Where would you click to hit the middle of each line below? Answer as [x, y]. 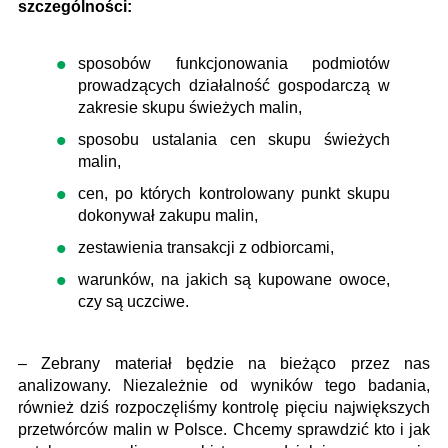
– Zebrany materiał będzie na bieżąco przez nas [224, 363]
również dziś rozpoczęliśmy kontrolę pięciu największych [224, 407]
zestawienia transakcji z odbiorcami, [206, 247]
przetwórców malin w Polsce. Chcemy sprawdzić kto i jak [224, 429]
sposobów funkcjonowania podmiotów [234, 63]
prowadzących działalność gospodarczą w [234, 85]
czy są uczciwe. [133, 301]
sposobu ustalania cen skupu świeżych [234, 139]
